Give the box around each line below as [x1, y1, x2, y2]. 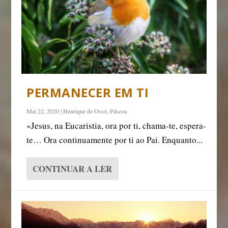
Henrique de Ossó [63, 107, 107, 116]
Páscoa [110, 107, 127, 116]
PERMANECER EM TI [26, 84, 149, 101]
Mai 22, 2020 [26, 107, 60, 116]
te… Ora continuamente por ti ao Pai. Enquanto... [26, 134, 203, 146]
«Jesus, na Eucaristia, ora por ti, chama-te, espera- [26, 120, 207, 132]
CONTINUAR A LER [33, 162, 112, 176]
